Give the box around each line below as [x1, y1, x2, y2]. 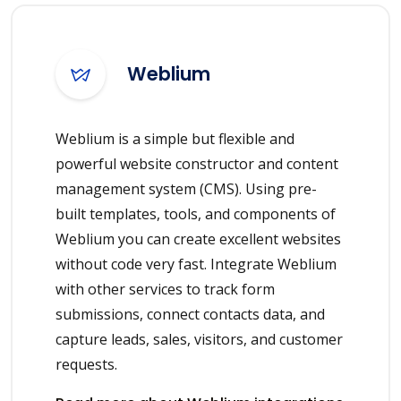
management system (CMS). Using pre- [55, 179, 317, 200]
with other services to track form [55, 279, 275, 300]
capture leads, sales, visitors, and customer [55, 329, 343, 350]
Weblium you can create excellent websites [55, 229, 341, 250]
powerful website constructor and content [55, 154, 338, 175]
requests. [55, 354, 117, 375]
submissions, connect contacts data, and [55, 304, 325, 325]
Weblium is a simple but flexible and [55, 129, 294, 149]
